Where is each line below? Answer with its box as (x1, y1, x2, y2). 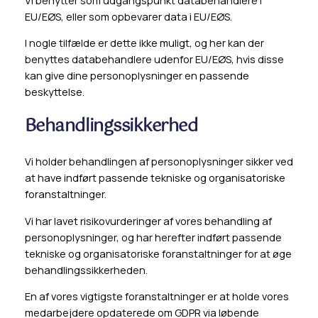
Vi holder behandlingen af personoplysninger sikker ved (24, 155, 293, 169)
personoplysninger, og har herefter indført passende (24, 230, 282, 244)
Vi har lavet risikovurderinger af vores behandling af (24, 214, 272, 228)
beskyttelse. (24, 85, 84, 99)
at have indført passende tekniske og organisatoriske (24, 171, 285, 185)
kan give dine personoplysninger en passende (24, 69, 249, 83)
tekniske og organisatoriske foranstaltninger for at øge (24, 246, 292, 261)
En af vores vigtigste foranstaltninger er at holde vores (24, 290, 289, 304)
